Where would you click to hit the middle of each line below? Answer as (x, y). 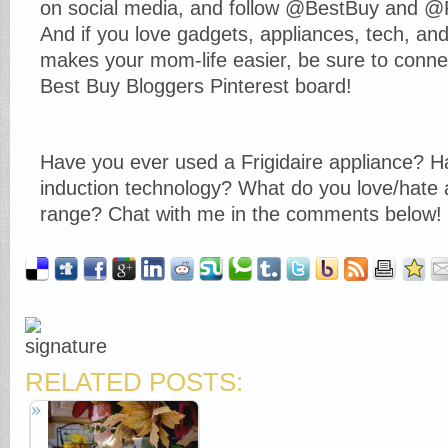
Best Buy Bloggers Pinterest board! (196, 86)
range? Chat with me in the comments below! (241, 214)
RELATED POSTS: (134, 382)
